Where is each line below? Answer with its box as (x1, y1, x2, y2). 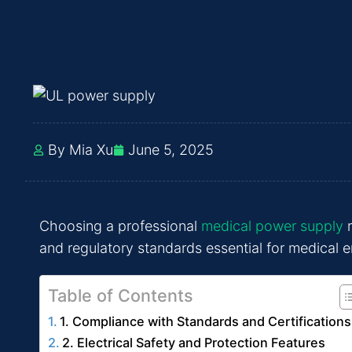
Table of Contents (48, 285, 193, 306)
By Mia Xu (48, 141, 113, 159)
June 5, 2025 (128, 141, 214, 159)
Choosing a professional (39, 218, 201, 235)
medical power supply (201, 218, 343, 235)
